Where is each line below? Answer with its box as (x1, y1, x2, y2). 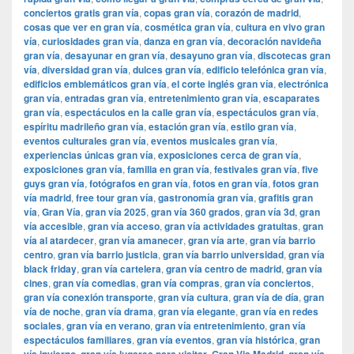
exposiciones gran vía (24, 162, 122, 177)
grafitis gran (258, 190, 313, 205)
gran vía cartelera (81, 262, 161, 277)
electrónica (278, 77, 329, 92)
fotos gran (273, 176, 318, 191)
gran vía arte (188, 233, 245, 248)
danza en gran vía (144, 34, 223, 49)
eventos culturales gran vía (24, 134, 146, 149)
